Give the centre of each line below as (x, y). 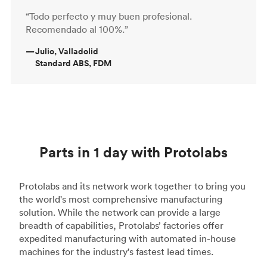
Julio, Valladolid (67, 51)
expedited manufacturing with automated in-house (128, 238)
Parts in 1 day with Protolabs (133, 152)
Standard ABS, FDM (73, 63)
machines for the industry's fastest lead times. (116, 251)
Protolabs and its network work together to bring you (132, 186)
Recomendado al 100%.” (77, 29)
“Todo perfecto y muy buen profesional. (109, 16)
